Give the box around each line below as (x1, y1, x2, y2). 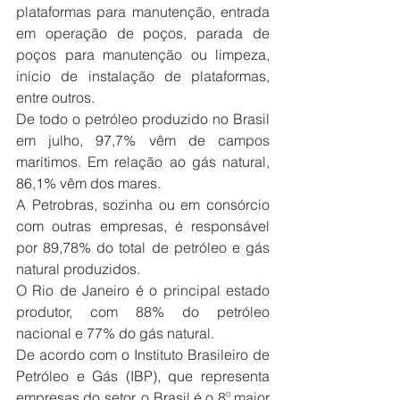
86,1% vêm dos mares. (16, 173, 161, 192)
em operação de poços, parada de (16, 23, 270, 42)
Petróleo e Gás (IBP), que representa (16, 366, 270, 385)
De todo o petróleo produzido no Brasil (16, 109, 270, 128)
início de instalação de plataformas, (16, 66, 270, 85)
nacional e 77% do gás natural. (16, 323, 214, 342)
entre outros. (16, 87, 95, 106)
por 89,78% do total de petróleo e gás (16, 237, 270, 256)
